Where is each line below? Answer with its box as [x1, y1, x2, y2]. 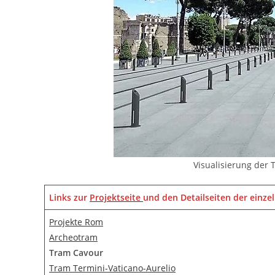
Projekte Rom [49, 216, 103, 228]
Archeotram [49, 231, 98, 243]
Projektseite [90, 192, 143, 203]
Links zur [49, 192, 90, 203]
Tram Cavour [49, 247, 103, 258]
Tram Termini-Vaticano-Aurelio [49, 262, 176, 274]
